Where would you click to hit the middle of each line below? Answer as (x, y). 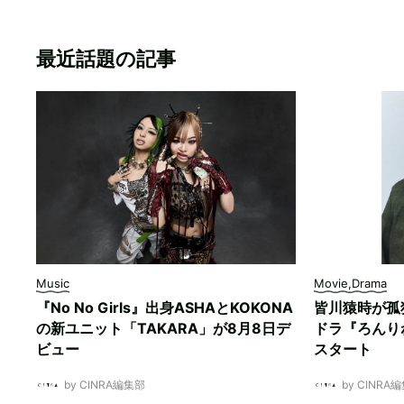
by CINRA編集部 (105, 385)
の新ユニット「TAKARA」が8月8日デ (163, 328)
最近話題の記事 (106, 59)
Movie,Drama (350, 283)
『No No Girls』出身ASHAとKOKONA (165, 308)
